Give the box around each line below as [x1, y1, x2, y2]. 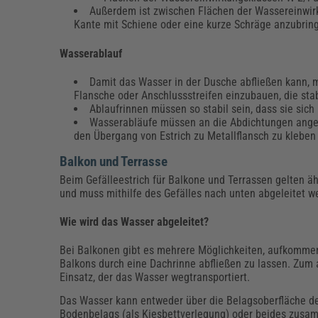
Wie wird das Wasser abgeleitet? [60, 215, 209, 229]
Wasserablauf [60, 46, 123, 60]
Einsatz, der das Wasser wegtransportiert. [60, 270, 251, 285]
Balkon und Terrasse [60, 153, 168, 170]
